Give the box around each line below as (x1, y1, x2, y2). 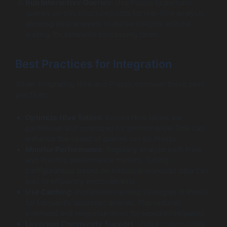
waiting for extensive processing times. (25, 30, 160, 40)
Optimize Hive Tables (25, 112, 101, 122)
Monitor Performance (25, 144, 102, 154)
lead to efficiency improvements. (25, 176, 137, 186)
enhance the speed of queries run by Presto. (25, 134, 178, 143)
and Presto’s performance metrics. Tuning (25, 155, 169, 165)
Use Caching (25, 187, 71, 197)
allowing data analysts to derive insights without (25, 19, 191, 29)
